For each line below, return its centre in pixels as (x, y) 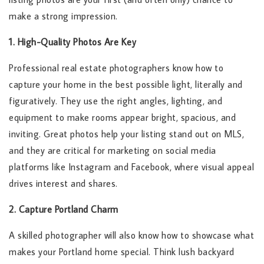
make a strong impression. (63, 16)
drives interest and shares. (63, 184)
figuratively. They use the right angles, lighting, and (115, 101)
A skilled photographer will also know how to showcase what (131, 235)
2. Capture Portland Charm (64, 209)
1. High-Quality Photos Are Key (72, 42)
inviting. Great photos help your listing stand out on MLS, (126, 134)
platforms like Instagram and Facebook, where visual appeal (131, 167)
